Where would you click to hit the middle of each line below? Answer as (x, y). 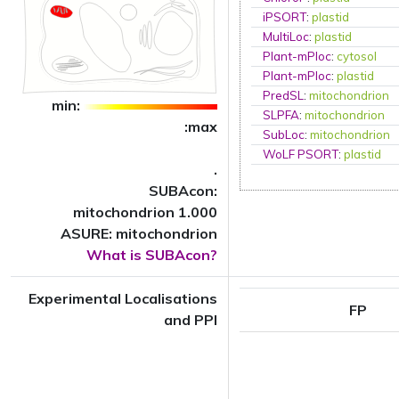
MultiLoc (286, 37)
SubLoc (284, 134)
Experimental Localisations (123, 298)
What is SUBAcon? (152, 255)
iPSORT (285, 17)
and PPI (191, 320)
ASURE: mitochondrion (139, 233)
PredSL (284, 95)
